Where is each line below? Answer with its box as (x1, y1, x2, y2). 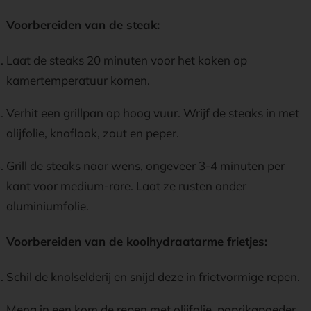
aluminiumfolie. (6, 199, 89, 213)
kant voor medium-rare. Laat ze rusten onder (6, 178, 246, 193)
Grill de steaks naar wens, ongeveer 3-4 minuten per (6, 158, 285, 173)
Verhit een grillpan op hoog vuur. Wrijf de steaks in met (6, 106, 299, 120)
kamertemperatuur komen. (6, 73, 150, 87)
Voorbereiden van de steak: (6, 17, 160, 32)
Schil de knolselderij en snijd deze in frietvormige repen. (6, 269, 300, 284)
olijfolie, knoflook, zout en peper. (6, 126, 179, 140)
